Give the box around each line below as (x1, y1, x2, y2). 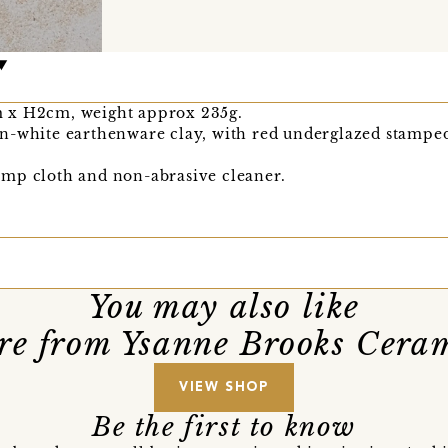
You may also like (87, 288, 361, 327)
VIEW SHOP (179, 381, 269, 395)
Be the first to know (92, 411, 356, 444)
